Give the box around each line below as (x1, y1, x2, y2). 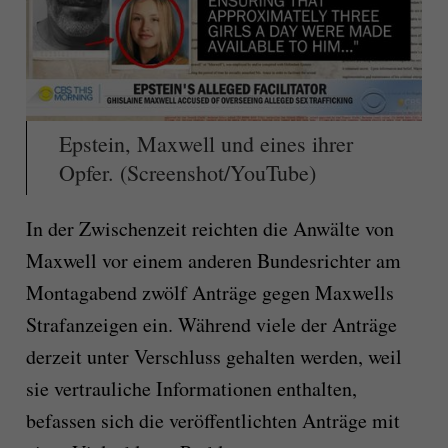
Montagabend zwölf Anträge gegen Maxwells (25, 279, 394, 307)
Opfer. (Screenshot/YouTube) (58, 158, 316, 188)
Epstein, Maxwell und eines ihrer (58, 129, 353, 159)
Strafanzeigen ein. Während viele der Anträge (25, 311, 397, 339)
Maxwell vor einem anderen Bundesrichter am (25, 247, 401, 275)
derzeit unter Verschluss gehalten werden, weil (25, 343, 402, 371)
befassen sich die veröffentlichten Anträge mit (25, 407, 400, 435)
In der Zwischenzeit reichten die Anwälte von (25, 215, 394, 243)
